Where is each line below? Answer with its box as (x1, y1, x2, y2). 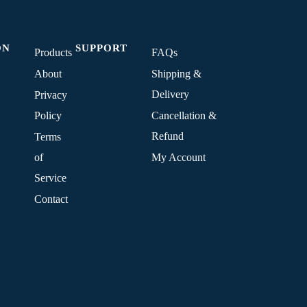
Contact (34, 193, 68, 205)
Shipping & (151, 68, 201, 79)
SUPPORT (75, 42, 127, 53)
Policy (34, 110, 62, 121)
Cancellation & (151, 110, 217, 121)
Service (34, 172, 66, 184)
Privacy (34, 89, 67, 101)
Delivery (151, 88, 189, 100)
